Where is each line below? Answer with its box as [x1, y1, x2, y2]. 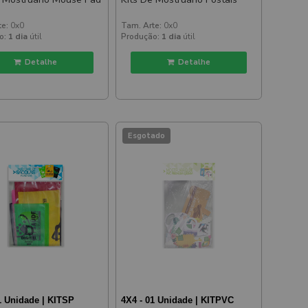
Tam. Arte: [121, 20, 162, 32]
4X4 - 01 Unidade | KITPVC [121, 294, 234, 305]
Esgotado [128, 130, 166, 141]
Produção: [121, 31, 160, 43]
